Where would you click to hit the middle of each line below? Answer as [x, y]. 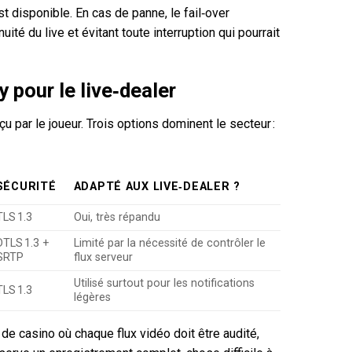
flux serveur [103, 257]
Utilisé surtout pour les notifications [164, 283]
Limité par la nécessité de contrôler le [169, 243]
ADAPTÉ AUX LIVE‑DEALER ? [157, 186]
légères [92, 297]
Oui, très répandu [117, 217]
